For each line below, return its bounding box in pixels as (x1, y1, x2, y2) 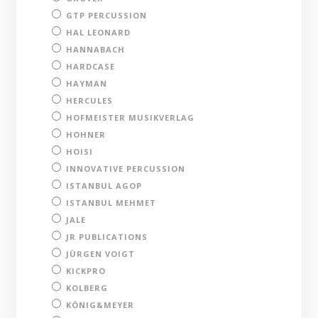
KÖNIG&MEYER (66, 299, 135, 310)
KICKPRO (66, 265, 106, 276)
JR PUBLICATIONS (66, 231, 148, 242)
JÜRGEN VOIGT (66, 248, 136, 259)
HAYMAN (66, 77, 108, 89)
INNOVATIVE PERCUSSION (66, 163, 186, 174)
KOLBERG (66, 282, 109, 293)
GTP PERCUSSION (66, 9, 148, 21)
